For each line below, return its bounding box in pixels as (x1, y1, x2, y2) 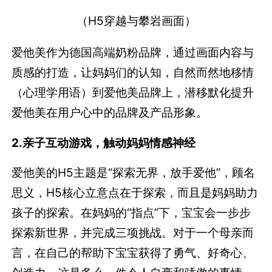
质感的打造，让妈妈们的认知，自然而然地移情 (12, 64, 254, 80)
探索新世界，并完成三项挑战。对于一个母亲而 (12, 225, 254, 240)
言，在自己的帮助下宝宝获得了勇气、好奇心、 (12, 245, 254, 260)
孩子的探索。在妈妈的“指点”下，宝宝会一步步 (12, 205, 251, 220)
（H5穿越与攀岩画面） (76, 13, 196, 28)
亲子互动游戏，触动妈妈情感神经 (22, 135, 196, 150)
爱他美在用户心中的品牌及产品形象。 (12, 104, 208, 120)
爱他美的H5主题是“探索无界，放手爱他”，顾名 (12, 165, 256, 180)
